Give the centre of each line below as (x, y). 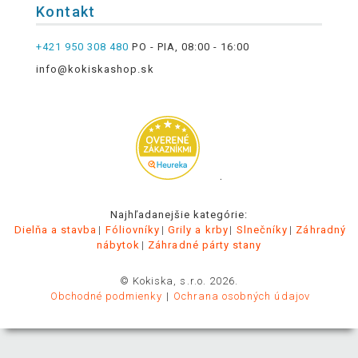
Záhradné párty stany (205, 245)
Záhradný (321, 229)
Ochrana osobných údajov (241, 296)
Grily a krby (198, 229)
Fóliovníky (133, 229)
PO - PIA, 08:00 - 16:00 (189, 46)
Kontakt (66, 12)
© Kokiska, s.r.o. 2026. (179, 280)
